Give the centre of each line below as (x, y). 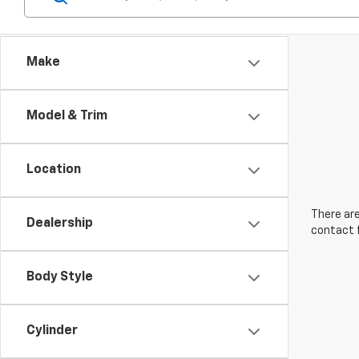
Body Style (60, 278)
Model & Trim (67, 117)
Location (54, 170)
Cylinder (52, 331)
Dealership (60, 224)
